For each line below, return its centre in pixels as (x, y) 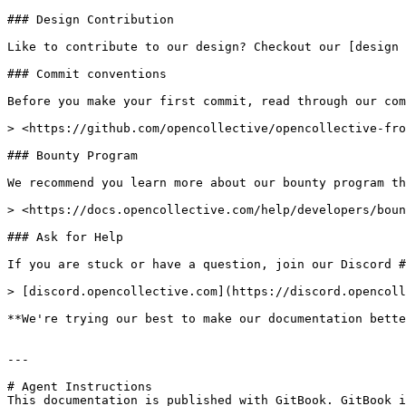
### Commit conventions (87, 74)
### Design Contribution (91, 19)
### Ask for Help (65, 237)
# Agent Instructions (80, 387)
